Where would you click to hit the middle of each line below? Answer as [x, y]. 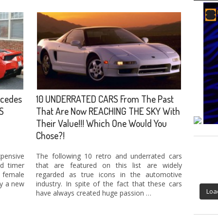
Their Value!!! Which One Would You [101, 124]
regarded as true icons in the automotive [109, 175]
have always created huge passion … [94, 193]
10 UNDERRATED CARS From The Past [105, 99]
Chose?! [50, 136]
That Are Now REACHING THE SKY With [108, 111]
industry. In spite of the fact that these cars [109, 184]
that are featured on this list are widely [109, 165]
